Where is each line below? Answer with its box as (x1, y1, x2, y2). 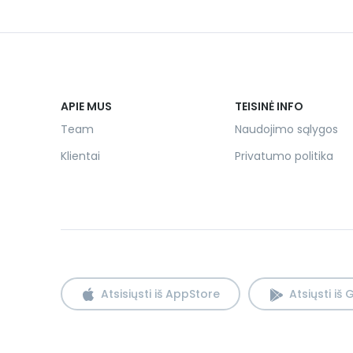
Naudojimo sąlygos (235, 121, 339, 137)
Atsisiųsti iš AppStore (101, 286, 220, 302)
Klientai (61, 148, 100, 164)
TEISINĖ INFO (235, 98, 304, 114)
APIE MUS (61, 98, 112, 114)
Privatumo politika (235, 148, 334, 164)
